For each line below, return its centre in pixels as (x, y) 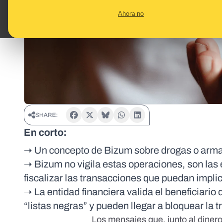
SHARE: (47, 115)
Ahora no (131, 13)
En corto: (45, 133)
